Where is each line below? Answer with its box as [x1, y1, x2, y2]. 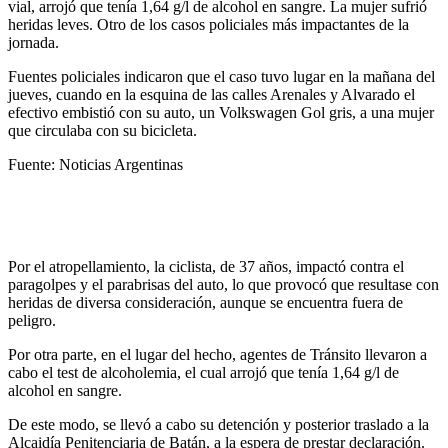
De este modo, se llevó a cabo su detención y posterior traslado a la [8, 415, 429, 433]
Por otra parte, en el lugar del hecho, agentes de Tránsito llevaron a [8, 345, 427, 363]
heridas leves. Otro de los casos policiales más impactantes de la [8, 15, 409, 33]
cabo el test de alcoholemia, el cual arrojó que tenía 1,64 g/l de [8, 363, 399, 381]
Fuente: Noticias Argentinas [8, 155, 183, 173]
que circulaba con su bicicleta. [8, 121, 197, 139]
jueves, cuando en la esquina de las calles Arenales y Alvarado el [8, 85, 415, 103]
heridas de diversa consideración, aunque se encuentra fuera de [8, 293, 403, 311]
